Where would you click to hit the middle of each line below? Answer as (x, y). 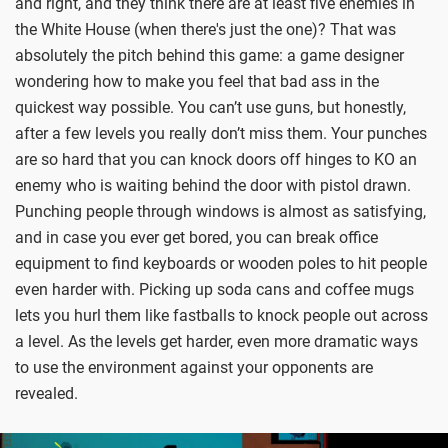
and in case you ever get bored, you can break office (196, 237)
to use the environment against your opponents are (194, 367)
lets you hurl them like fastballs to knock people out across (221, 315)
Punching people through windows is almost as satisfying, (220, 211)
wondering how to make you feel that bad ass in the (197, 81)
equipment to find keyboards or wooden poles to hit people (221, 263)
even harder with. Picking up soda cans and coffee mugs (214, 289)
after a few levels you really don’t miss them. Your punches (221, 133)
